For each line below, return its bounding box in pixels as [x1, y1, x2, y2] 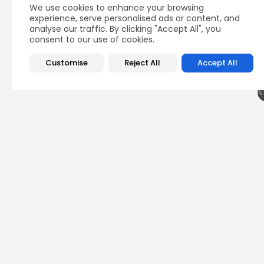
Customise [45, 57, 88, 68]
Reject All [124, 57, 161, 68]
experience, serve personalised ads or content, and [29, 12, 240, 24]
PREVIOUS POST [179, 223, 236, 233]
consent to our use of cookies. [29, 34, 154, 45]
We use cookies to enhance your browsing [29, 2, 204, 14]
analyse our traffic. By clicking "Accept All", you [29, 23, 221, 35]
